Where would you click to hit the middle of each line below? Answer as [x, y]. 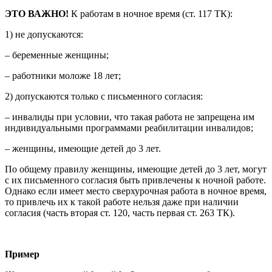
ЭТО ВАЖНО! [37, 13]
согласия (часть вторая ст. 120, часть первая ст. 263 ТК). [120, 212]
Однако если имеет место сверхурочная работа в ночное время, [136, 191]
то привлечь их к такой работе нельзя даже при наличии [122, 202]
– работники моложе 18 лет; [63, 75]
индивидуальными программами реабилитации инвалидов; [129, 127]
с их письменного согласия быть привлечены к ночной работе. [135, 180]
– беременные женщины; [57, 55]
